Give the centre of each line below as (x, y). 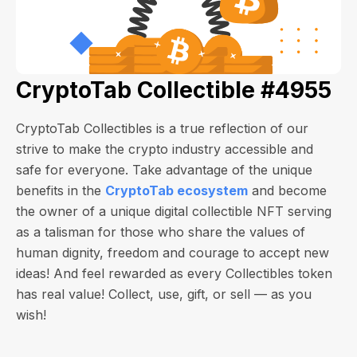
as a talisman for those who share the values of (161, 232)
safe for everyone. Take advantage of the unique (164, 170)
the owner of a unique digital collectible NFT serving (174, 211)
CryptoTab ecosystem (177, 190)
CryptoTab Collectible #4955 (174, 90)
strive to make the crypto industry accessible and (165, 149)
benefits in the (61, 190)
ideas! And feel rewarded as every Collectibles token (174, 273)
